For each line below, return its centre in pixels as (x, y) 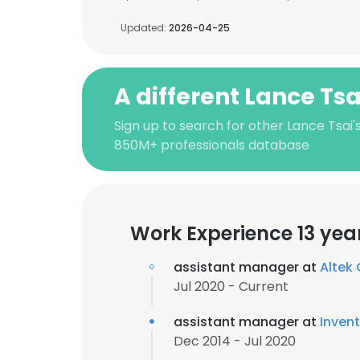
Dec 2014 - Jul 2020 (235, 341)
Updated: (145, 28)
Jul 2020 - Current (231, 286)
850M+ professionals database (212, 145)
